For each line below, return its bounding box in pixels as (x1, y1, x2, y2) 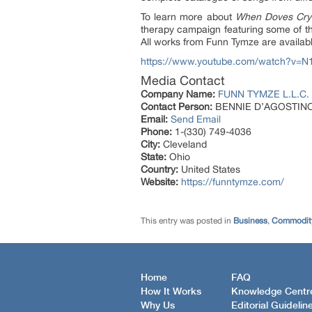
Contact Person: (141, 101, 212, 113)
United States (178, 164, 240, 175)
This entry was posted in (141, 216, 233, 226)
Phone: (141, 126, 172, 138)
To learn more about (141, 11, 235, 23)
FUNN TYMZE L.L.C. (218, 88, 309, 100)
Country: (141, 164, 178, 175)
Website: (141, 176, 178, 188)
